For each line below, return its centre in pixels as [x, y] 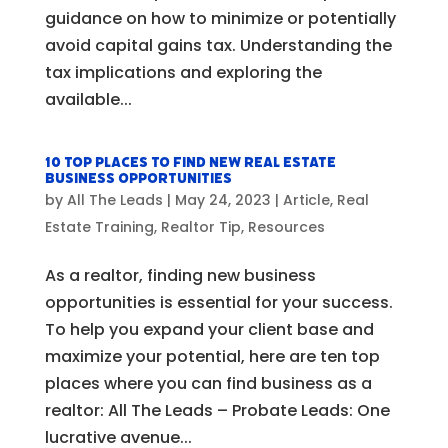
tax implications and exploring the [183, 73]
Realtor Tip [200, 227]
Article [306, 200]
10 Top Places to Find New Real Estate [190, 163]
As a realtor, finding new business [180, 276]
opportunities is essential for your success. [218, 303]
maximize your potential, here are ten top [212, 357]
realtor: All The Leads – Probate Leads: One [217, 411]
